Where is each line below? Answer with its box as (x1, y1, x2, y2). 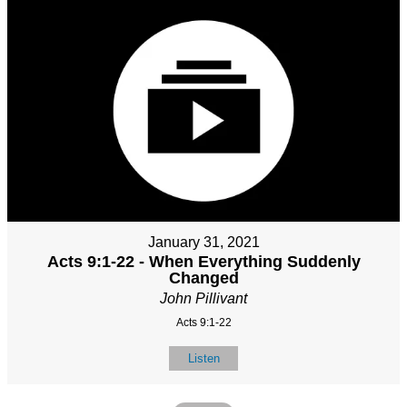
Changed (168, 268, 239, 287)
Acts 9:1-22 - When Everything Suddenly (46, 252, 361, 271)
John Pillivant (160, 290, 247, 306)
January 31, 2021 (147, 233, 260, 250)
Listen (187, 351, 220, 365)
